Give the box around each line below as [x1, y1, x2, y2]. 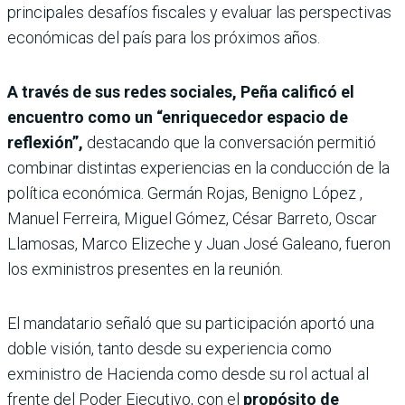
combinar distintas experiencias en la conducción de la [7, 157, 390, 177]
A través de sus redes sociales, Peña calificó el [7, 81, 354, 101]
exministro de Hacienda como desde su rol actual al [7, 363, 369, 383]
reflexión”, [7, 132, 87, 152]
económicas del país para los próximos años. [7, 27, 320, 47]
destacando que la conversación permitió [87, 132, 376, 152]
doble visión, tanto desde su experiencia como [7, 338, 332, 358]
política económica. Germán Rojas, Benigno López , [7, 183, 363, 202]
